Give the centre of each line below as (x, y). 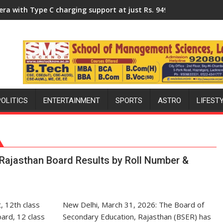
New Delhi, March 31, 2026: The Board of (134, 205)
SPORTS (129, 101)
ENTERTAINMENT (72, 101)
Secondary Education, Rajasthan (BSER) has (137, 217)
